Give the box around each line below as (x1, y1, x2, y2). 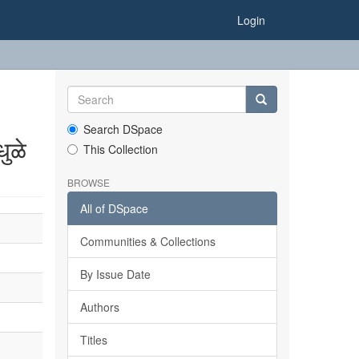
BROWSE (67, 175, 110, 189)
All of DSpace (79, 200, 148, 216)
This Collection (83, 141, 158, 157)
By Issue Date (79, 266, 151, 282)
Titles (79, 332, 107, 348)
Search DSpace (83, 121, 163, 137)
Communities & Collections (79, 233, 216, 249)
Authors (79, 299, 119, 315)
